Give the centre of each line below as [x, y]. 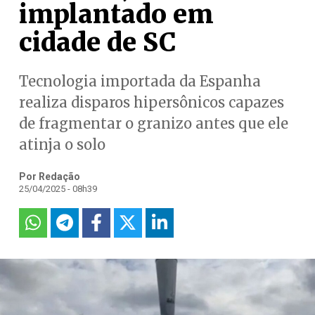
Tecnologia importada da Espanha [140, 81]
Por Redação [49, 176]
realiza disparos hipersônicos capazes [151, 102]
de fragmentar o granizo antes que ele [153, 123]
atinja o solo [62, 144]
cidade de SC [97, 43]
